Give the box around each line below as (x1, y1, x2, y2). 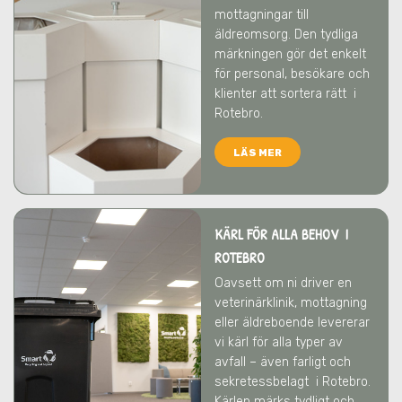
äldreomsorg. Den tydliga (214, 27, 358, 42)
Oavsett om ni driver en (214, 275, 352, 291)
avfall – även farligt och (214, 354, 351, 370)
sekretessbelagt (214, 374, 312, 389)
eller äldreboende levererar (214, 315, 370, 330)
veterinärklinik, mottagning (214, 295, 367, 310)
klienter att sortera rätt (214, 86, 350, 101)
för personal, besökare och (214, 66, 370, 82)
